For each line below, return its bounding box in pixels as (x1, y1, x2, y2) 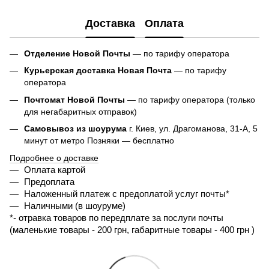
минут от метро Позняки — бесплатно (24, 136, 174, 146)
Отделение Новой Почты (24, 49, 130, 58)
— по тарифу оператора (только (125, 94, 255, 104)
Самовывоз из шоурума (24, 124, 127, 134)
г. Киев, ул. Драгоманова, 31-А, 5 (127, 124, 258, 134)
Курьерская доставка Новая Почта (24, 65, 172, 76)
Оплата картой (24, 165, 85, 175)
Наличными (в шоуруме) (24, 201, 125, 211)
